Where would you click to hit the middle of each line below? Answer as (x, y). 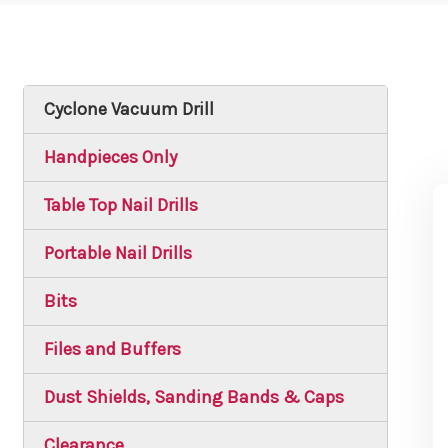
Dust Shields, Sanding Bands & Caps (193, 396)
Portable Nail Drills (117, 252)
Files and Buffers (112, 348)
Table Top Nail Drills (120, 204)
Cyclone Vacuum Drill (128, 108)
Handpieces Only (110, 156)
